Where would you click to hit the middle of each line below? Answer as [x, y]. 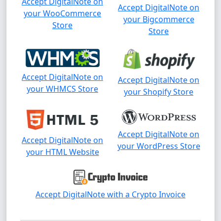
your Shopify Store [159, 92]
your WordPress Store [159, 146]
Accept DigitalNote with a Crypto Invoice [110, 194]
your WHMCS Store [62, 89]
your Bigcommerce [159, 19]
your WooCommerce [62, 14]
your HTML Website [62, 152]
